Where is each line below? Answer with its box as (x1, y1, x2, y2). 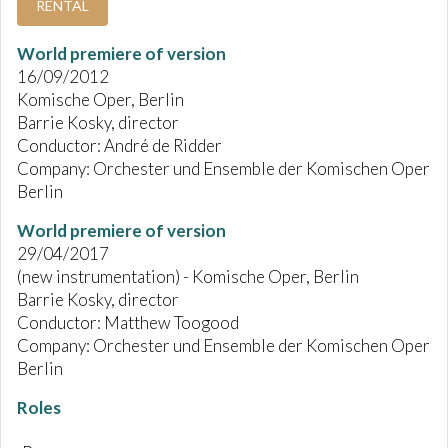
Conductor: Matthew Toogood (17, 312, 239, 334)
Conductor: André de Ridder (17, 135, 222, 157)
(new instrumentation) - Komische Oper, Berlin (17, 266, 359, 288)
